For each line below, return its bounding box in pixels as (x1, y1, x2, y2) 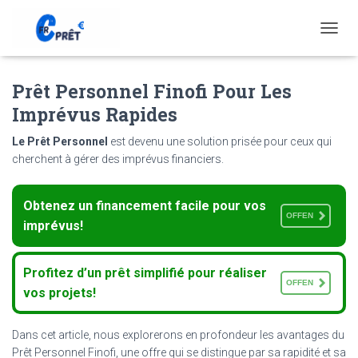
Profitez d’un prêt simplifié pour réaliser (23, 265, 267, 280)
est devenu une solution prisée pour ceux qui (108, 134, 332, 148)
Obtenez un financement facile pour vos (23, 197, 266, 213)
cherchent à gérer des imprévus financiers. (12, 152, 224, 165)
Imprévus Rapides (12, 101, 177, 126)
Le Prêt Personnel (12, 134, 108, 148)
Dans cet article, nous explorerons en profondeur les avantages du (12, 328, 344, 341)
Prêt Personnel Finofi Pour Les (12, 78, 292, 103)
